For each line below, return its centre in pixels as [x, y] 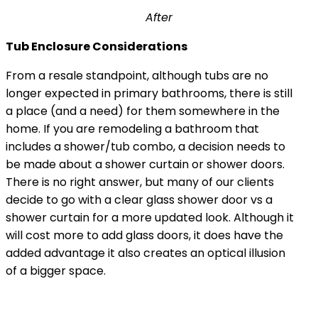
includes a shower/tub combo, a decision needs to [146, 146]
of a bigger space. [56, 270]
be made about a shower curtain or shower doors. [145, 164]
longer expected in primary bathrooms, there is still [149, 93]
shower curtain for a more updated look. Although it [150, 217]
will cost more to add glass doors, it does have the [144, 235]
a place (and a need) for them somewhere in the [143, 111]
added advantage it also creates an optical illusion [146, 253]
